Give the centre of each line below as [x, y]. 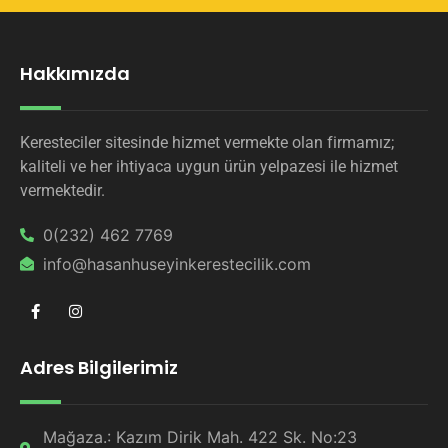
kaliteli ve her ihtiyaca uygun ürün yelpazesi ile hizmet [209, 167]
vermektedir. [62, 191]
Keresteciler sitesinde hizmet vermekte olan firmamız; [207, 143]
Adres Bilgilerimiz [99, 368]
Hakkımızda [75, 74]
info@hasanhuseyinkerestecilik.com [176, 264]
